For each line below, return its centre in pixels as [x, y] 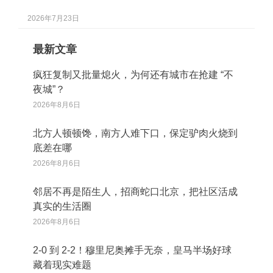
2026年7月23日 [53, 18]
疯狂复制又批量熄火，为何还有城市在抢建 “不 [133, 74]
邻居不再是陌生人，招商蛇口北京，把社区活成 [135, 191]
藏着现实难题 [62, 264]
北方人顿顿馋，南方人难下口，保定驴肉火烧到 [135, 133]
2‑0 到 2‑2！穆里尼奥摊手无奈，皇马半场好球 [132, 250]
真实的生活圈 [62, 206]
